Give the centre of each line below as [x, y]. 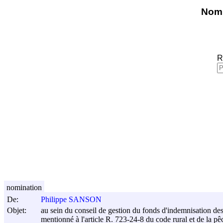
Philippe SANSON [71, 200]
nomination [24, 187]
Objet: [17, 210]
